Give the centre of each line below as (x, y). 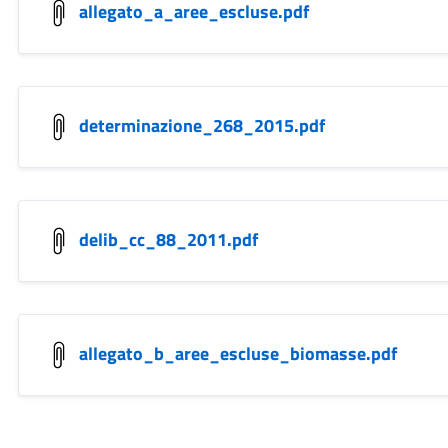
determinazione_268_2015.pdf (201, 125)
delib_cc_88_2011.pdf (168, 239)
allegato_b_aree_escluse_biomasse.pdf (237, 353)
